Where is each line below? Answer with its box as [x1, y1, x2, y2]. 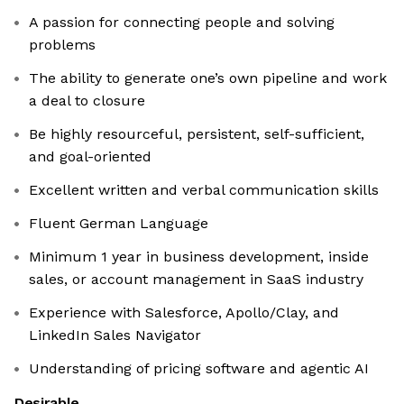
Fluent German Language [29, 215, 208, 233]
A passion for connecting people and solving [29, 14, 335, 32]
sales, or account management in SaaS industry [29, 271, 363, 289]
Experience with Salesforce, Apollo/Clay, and [29, 304, 339, 322]
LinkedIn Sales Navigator [29, 326, 201, 344]
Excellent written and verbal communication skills [29, 181, 379, 199]
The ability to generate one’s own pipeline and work [29, 69, 387, 87]
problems [29, 36, 96, 54]
